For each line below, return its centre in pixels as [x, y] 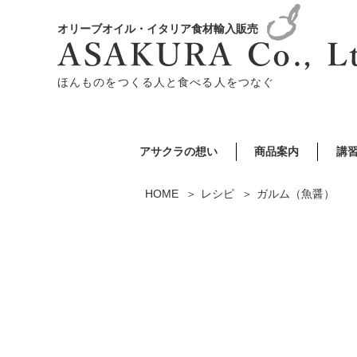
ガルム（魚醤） [296, 194]
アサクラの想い [178, 151]
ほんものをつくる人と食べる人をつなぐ [166, 82]
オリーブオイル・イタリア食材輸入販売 [158, 28]
